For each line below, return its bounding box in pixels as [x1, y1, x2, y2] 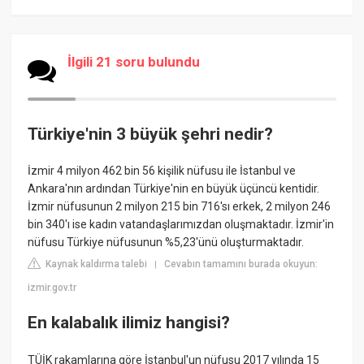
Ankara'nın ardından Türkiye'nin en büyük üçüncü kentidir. [28, 182, 320, 196]
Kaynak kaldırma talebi [43, 258, 148, 271]
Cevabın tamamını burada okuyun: [164, 258, 318, 271]
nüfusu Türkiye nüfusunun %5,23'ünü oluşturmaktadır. [28, 236, 305, 249]
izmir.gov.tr [28, 282, 77, 294]
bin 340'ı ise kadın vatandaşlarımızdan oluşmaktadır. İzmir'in [28, 218, 335, 232]
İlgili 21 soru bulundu [67, 53, 201, 70]
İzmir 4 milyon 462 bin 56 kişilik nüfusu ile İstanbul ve [28, 164, 297, 178]
